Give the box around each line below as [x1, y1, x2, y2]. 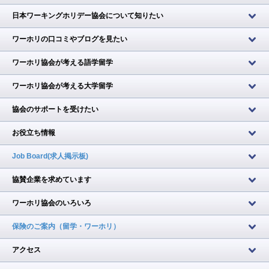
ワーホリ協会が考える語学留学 [12, 58, 113, 67]
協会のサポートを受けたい [12, 105, 98, 113]
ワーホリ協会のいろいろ [12, 199, 91, 207]
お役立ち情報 [12, 128, 55, 137]
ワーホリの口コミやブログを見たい [12, 35, 127, 43]
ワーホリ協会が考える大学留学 [12, 82, 113, 90]
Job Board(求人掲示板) [12, 152, 88, 160]
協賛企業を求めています [12, 175, 91, 184]
